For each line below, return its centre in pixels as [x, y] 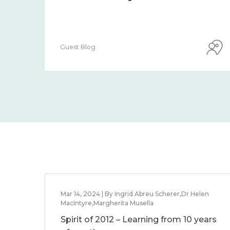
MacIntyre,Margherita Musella [107, 203]
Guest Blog [78, 47]
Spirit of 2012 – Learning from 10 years [139, 219]
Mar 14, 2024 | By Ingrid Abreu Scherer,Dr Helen [135, 194]
